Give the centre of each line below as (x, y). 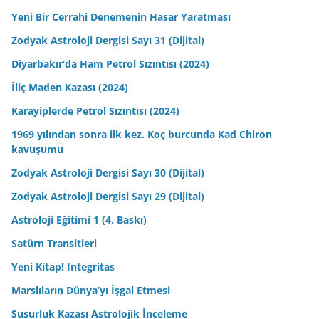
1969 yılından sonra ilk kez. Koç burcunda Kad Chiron (142, 134)
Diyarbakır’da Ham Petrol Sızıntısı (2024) (110, 63)
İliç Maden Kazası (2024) (70, 87)
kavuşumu (37, 149)
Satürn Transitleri (54, 243)
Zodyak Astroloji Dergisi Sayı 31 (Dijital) (108, 40)
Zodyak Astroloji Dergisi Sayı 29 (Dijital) (108, 196)
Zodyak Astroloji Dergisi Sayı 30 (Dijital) (108, 172)
